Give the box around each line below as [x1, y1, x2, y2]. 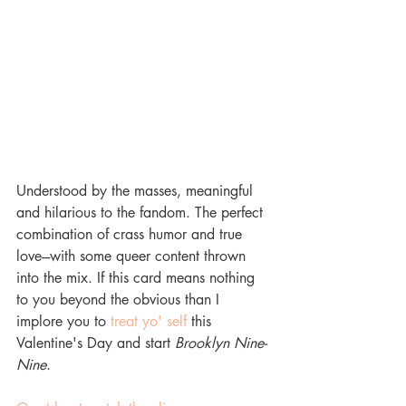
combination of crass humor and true [16, 225, 246, 245]
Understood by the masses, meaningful [16, 181, 257, 201]
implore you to [16, 312, 111, 332]
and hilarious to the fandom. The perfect [16, 203, 267, 223]
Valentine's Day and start [16, 333, 175, 353]
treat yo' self [111, 312, 191, 332]
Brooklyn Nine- [175, 333, 266, 353]
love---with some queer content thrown [16, 246, 250, 266]
